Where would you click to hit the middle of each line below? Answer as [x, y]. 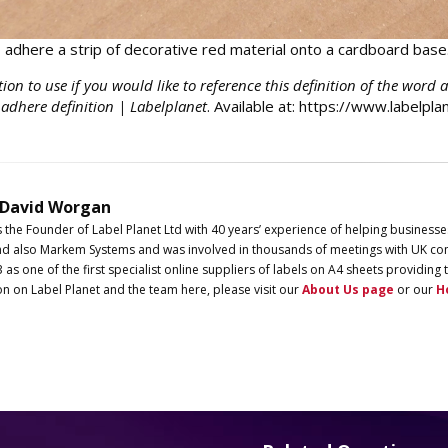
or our [414, 289]
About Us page [347, 289]
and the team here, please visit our [200, 289]
